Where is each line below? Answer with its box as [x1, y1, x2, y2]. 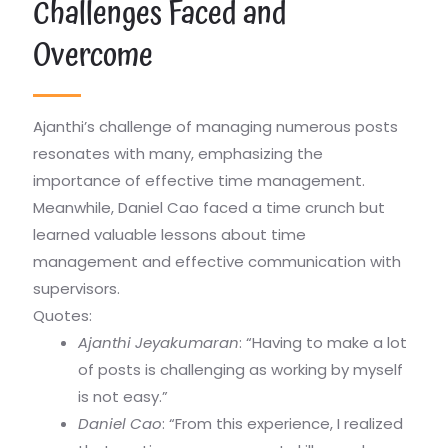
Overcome [33, 31, 154, 81]
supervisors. [33, 277, 121, 299]
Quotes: [33, 304, 93, 326]
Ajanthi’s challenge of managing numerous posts [33, 115, 399, 137]
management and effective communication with [33, 250, 402, 272]
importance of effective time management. [33, 169, 366, 191]
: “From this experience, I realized [162, 412, 404, 434]
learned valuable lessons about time [33, 223, 307, 245]
